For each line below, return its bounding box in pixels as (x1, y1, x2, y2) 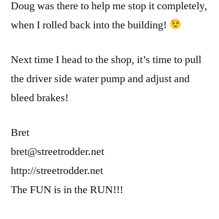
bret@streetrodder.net (11, 145, 104, 159)
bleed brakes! (11, 91, 68, 105)
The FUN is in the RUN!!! (11, 183, 123, 197)
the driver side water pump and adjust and (11, 72, 190, 86)
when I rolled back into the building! (11, 18, 169, 32)
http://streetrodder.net (11, 164, 103, 178)
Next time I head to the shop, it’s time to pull (11, 53, 201, 67)
